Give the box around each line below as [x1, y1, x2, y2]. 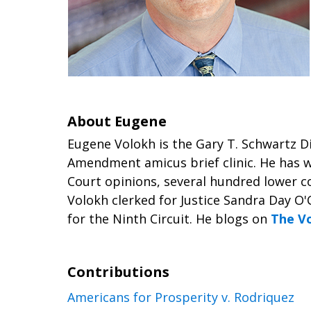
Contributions [67, 262, 169, 281]
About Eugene [67, 112, 167, 131]
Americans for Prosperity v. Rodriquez [67, 289, 294, 305]
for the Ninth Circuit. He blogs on [67, 210, 271, 227]
